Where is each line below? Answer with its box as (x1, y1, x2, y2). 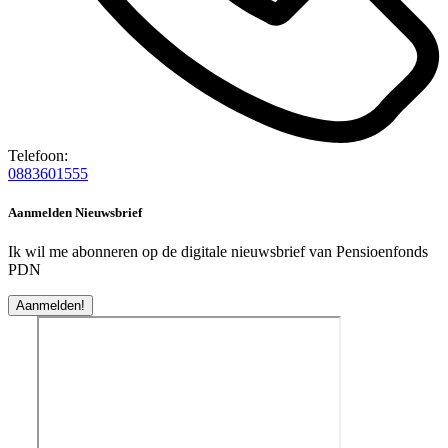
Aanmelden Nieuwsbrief (8, 205, 142, 221)
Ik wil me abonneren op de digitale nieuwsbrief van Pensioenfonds (8, 243, 428, 261)
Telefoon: (8, 146, 68, 164)
